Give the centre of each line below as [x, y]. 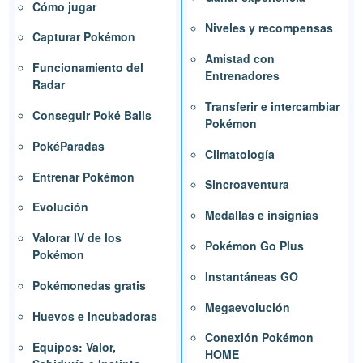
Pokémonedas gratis [90, 286]
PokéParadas [69, 145]
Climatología [240, 154]
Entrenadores [242, 76]
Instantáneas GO [252, 276]
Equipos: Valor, [75, 346]
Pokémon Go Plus [254, 246]
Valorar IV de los [77, 238]
